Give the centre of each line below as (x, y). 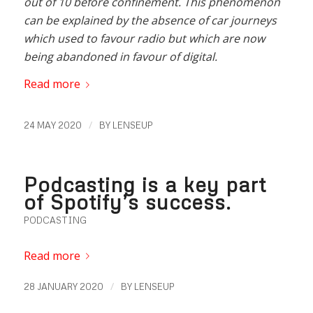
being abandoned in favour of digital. (120, 56)
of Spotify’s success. (127, 201)
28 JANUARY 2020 (63, 287)
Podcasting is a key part (145, 184)
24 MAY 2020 (52, 125)
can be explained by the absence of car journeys (150, 20)
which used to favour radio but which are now (144, 38)
